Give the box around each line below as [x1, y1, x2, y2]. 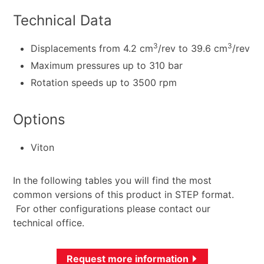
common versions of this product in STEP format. [13, 188, 235, 200]
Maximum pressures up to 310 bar [31, 59, 183, 71]
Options [13, 110, 66, 128]
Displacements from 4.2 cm [31, 42, 154, 55]
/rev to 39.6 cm [158, 42, 228, 55]
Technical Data [13, 12, 113, 29]
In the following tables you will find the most [13, 174, 212, 186]
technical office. [13, 216, 85, 229]
